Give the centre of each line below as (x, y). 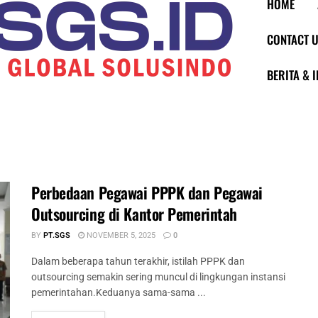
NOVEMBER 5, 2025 (120, 235)
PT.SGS (57, 235)
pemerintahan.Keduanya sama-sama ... (119, 292)
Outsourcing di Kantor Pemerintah (134, 214)
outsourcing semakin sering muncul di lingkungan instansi (158, 277)
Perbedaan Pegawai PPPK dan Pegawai (147, 192)
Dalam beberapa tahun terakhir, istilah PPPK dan (138, 261)
